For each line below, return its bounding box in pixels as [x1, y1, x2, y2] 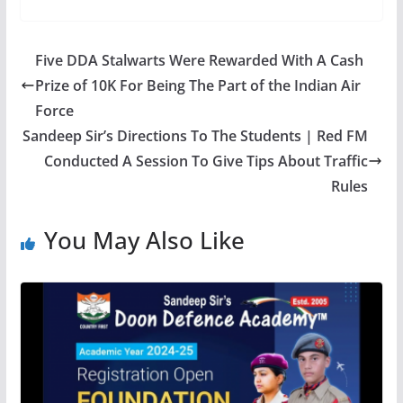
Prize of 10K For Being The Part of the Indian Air [34, 76, 361, 96]
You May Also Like [43, 224, 245, 257]
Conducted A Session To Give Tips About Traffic [44, 151, 369, 172]
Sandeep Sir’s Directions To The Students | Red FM [22, 126, 369, 147]
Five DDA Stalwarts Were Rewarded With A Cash [34, 50, 363, 71]
